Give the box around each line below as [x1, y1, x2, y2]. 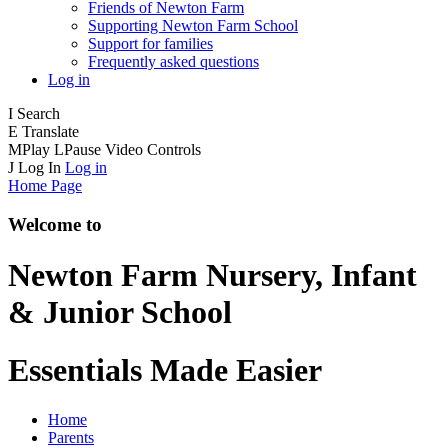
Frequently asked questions [88, 52, 259, 70]
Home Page [8, 176, 82, 194]
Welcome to [8, 213, 102, 235]
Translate [22, 122, 79, 140]
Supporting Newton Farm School [88, 16, 298, 34]
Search [17, 104, 60, 122]
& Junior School [8, 293, 232, 330]
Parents [48, 428, 94, 446]
